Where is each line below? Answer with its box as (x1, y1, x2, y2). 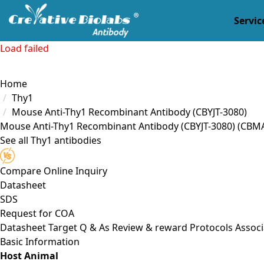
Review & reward (112, 220, 187, 234)
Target (48, 220, 77, 234)
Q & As (80, 220, 110, 234)
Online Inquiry (44, 164, 107, 177)
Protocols (190, 220, 233, 234)
